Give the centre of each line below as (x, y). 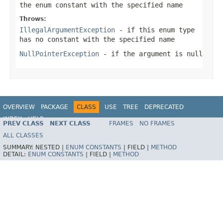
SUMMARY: (19, 148)
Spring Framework (187, 123)
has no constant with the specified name (97, 39)
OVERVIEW (19, 107)
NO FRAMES (157, 124)
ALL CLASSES (23, 136)
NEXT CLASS (70, 124)
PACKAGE (55, 107)
